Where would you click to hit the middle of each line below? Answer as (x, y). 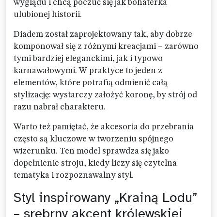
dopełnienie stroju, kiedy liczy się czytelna (95, 163)
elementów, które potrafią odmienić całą (91, 83)
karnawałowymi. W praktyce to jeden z (88, 71)
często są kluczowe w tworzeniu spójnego (93, 139)
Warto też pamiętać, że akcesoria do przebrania (104, 127)
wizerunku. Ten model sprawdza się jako (91, 151)
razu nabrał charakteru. (60, 107)
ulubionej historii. (48, 15)
